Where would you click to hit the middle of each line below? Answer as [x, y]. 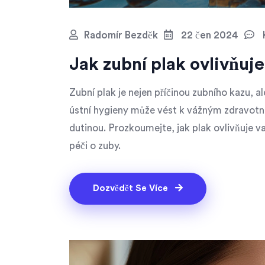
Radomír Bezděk [121, 35]
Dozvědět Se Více [132, 188]
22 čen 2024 [209, 35]
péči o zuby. [95, 146]
